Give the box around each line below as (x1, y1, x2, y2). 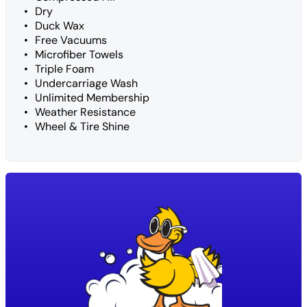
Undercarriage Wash (35, 75, 138, 90)
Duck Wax (35, 18, 84, 33)
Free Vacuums (35, 32, 107, 47)
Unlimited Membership (35, 90, 149, 105)
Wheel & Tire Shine (35, 119, 130, 134)
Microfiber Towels (35, 47, 123, 62)
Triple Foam (35, 61, 94, 76)
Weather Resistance (35, 104, 136, 119)
